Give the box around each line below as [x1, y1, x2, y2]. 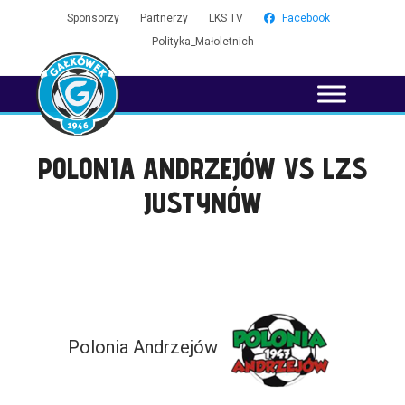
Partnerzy [139, 12, 188, 24]
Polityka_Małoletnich [151, 35, 254, 48]
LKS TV [208, 12, 243, 24]
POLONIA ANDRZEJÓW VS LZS [37, 151, 368, 185]
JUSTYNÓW [143, 185, 262, 220]
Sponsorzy [66, 12, 119, 24]
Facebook [281, 12, 330, 24]
